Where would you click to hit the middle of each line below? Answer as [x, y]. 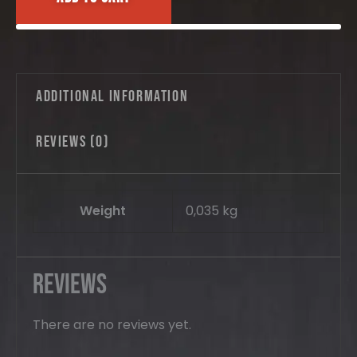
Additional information [112, 97]
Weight [103, 211]
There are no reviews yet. [112, 325]
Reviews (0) [73, 142]
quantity [51, 19]
